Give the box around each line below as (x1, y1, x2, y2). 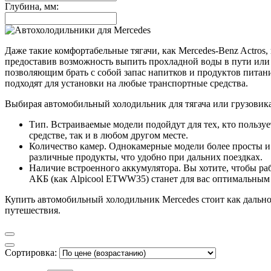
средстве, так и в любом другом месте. (29, 130, 188, 141)
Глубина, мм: (5, 1, 59, 12)
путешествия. (5, 205, 60, 216)
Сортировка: (5, 247, 57, 258)
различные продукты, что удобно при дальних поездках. (29, 152, 263, 163)
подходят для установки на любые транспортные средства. (5, 78, 248, 89)
